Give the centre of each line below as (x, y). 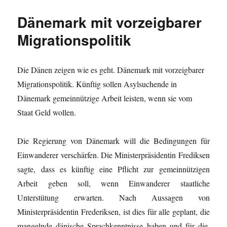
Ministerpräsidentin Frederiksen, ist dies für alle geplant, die (113, 211)
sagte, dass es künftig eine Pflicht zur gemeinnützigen (113, 169)
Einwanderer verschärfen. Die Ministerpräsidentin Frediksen (113, 155)
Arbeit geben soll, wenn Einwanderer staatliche (113, 183)
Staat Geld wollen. (47, 112)
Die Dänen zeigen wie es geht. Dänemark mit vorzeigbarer (111, 69)
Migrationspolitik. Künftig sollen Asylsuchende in (97, 84)
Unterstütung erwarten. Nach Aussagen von (113, 197)
